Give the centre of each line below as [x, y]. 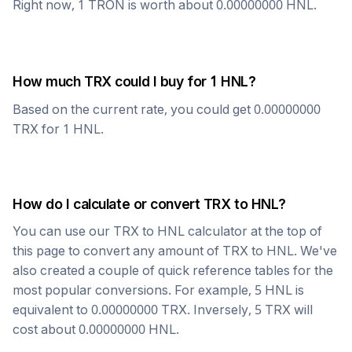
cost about [46, 329]
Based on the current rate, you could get [133, 109]
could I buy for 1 [166, 81]
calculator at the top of [253, 231]
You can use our [63, 231]
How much [49, 81]
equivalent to [52, 310]
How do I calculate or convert [108, 204]
